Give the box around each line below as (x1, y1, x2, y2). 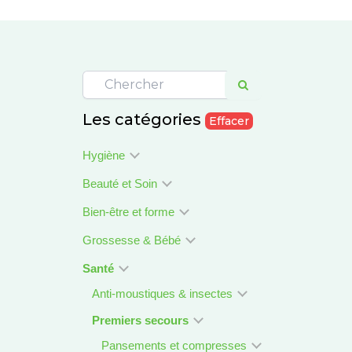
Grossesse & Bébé (82, 233, 184, 247)
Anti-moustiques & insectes (91, 287, 236, 300)
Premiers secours (91, 313, 192, 327)
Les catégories (82, 110, 205, 129)
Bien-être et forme (82, 205, 178, 218)
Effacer (208, 114, 249, 128)
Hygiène (82, 148, 128, 162)
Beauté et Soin (82, 177, 160, 190)
